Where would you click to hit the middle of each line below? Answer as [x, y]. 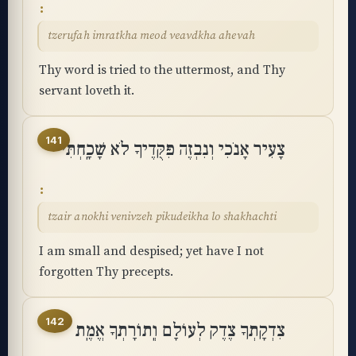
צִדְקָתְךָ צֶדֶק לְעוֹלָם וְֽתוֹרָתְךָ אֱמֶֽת [180, 331]
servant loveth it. [87, 91]
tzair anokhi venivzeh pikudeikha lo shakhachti [163, 217]
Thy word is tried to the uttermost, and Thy [162, 70]
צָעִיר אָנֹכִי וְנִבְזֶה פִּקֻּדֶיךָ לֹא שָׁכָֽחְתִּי [173, 149]
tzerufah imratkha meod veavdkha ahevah [151, 36]
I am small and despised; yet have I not [151, 251]
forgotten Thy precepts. [106, 272]
